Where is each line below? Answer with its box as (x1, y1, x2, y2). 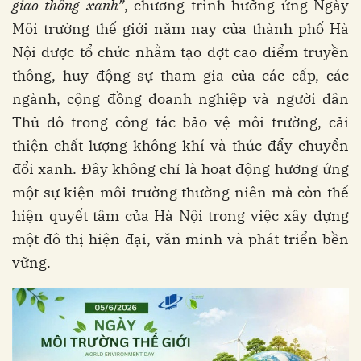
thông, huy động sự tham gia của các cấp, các (12, 66, 349, 85)
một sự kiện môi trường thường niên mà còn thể (12, 183, 349, 201)
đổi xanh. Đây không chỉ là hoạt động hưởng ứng (12, 160, 349, 178)
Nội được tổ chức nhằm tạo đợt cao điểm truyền (12, 43, 349, 61)
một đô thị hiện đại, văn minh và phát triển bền (12, 230, 349, 248)
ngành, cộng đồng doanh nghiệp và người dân (12, 89, 349, 108)
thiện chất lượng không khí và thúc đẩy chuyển (12, 136, 349, 155)
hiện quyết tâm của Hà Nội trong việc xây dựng (12, 206, 349, 225)
